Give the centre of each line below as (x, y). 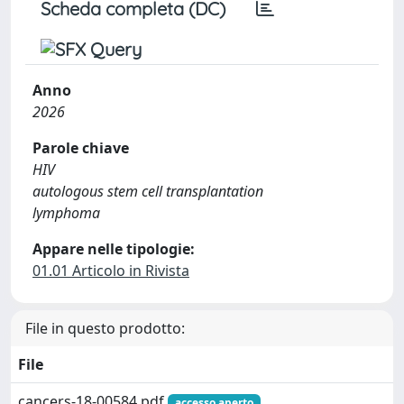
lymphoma (66, 213)
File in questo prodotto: (105, 328)
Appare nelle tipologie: (114, 249)
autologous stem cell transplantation (148, 191)
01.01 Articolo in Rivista (111, 271)
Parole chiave (81, 148)
